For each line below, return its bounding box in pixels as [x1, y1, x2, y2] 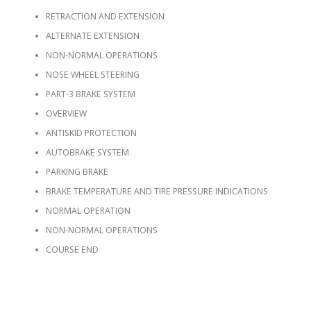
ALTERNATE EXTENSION [45, 30, 140, 42]
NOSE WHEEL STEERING [45, 69, 140, 81]
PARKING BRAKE [45, 166, 108, 178]
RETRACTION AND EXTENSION [45, 10, 165, 23]
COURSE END [45, 244, 99, 256]
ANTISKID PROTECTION [45, 127, 137, 140]
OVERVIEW [45, 108, 87, 120]
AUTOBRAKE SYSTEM [45, 146, 129, 159]
